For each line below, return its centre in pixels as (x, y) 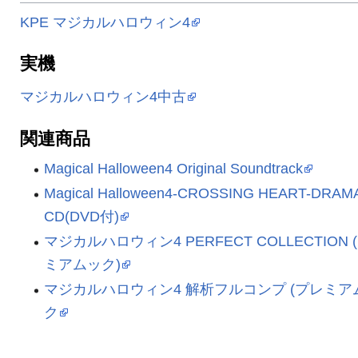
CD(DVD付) (81, 217)
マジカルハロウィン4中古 (103, 97)
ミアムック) (82, 264)
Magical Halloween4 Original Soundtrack (173, 169)
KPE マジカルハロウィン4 (105, 22)
